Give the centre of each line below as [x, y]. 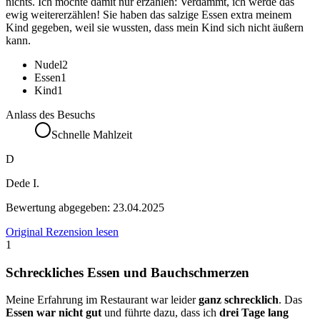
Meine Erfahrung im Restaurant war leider [102, 300]
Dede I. [22, 184]
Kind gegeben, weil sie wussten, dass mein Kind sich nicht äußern [155, 28]
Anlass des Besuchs [50, 115]
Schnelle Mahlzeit [92, 135]
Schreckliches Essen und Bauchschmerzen [127, 272]
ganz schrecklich [239, 300]
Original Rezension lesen [62, 232]
